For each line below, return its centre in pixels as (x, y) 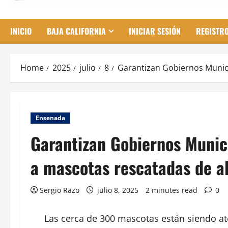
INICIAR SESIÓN (155, 31)
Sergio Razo (60, 190)
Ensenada (50, 118)
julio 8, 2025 (118, 190)
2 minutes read (172, 190)
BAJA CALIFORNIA (76, 31)
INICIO (21, 31)
